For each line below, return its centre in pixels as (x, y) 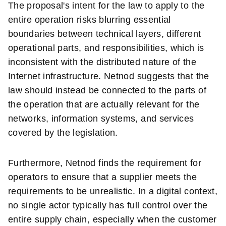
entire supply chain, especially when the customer (112, 220)
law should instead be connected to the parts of (107, 91)
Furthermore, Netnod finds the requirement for (105, 163)
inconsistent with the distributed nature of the (102, 62)
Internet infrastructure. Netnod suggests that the (109, 76)
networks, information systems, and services (101, 119)
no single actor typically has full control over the (108, 206)
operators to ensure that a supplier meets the (103, 177)
